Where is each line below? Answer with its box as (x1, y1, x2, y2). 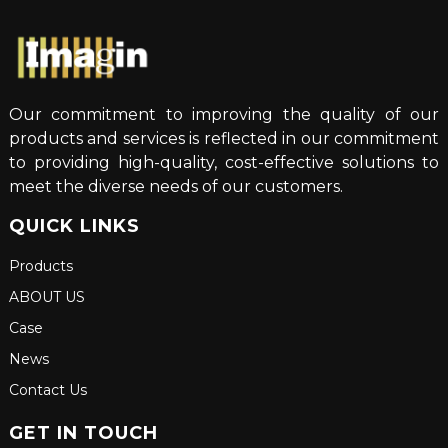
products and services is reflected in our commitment (8, 129, 440, 149)
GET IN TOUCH (8, 422, 158, 445)
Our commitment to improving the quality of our (8, 105, 440, 125)
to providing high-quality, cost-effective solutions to (8, 153, 440, 173)
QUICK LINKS (8, 215, 140, 238)
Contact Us (8, 381, 87, 400)
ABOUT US (8, 288, 85, 307)
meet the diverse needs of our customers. (8, 177, 343, 197)
